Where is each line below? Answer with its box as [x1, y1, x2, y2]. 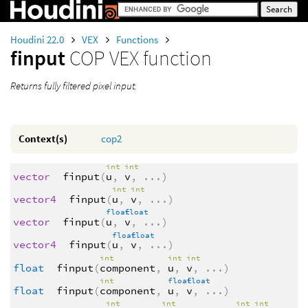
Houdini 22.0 [10, 33, 66, 46]
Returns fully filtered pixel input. [10, 79, 137, 92]
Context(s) [19, 132, 67, 145]
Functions [116, 33, 160, 46]
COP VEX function [69, 45, 212, 71]
